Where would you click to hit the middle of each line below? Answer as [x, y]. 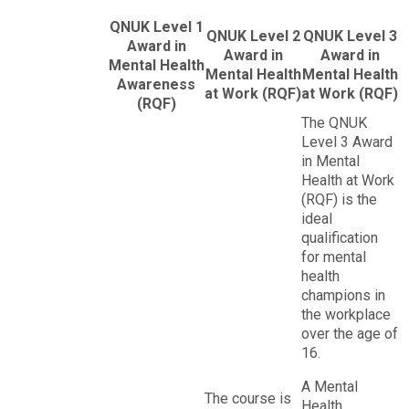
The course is [248, 398]
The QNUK [335, 122]
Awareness [157, 84]
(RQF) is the [340, 199]
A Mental [330, 386]
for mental [334, 257]
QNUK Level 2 [253, 36]
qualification [340, 237]
